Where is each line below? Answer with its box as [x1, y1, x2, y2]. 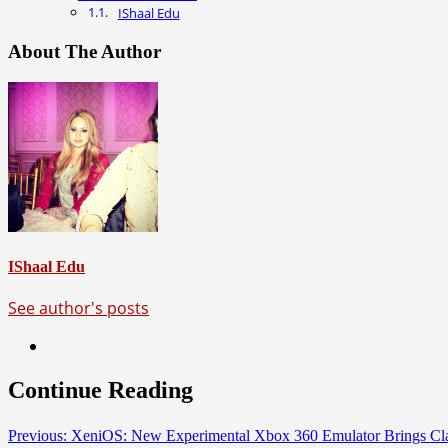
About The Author [8, 40, 161, 62]
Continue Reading [8, 377, 193, 404]
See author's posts [8, 297, 149, 320]
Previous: [8, 426, 67, 444]
